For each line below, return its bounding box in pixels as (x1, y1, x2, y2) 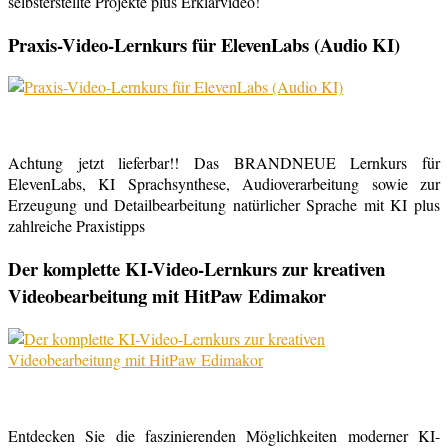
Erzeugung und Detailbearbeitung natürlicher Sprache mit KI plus (8, 194, 440, 216)
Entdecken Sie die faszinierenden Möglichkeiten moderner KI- (8, 424, 440, 446)
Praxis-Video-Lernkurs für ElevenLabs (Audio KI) (8, 30, 400, 58)
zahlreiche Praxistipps (8, 215, 145, 237)
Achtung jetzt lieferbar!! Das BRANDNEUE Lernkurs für (8, 152, 440, 174)
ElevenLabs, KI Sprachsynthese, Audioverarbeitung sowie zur (8, 173, 440, 195)
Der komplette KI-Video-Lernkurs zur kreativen (8, 255, 385, 283)
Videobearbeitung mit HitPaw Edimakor (8, 282, 326, 310)
